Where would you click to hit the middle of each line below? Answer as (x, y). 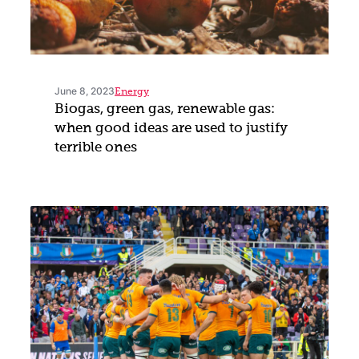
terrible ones (96, 148)
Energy (132, 93)
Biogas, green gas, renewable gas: (165, 110)
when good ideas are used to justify (171, 129)
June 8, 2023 (85, 91)
